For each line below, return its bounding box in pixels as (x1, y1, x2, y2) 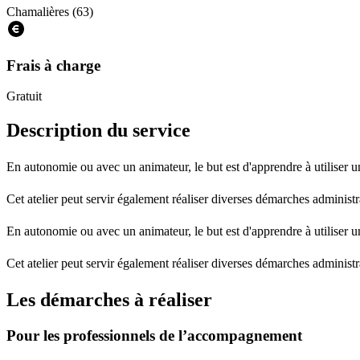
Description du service (6, 120, 190, 141)
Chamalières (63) (6, 4, 93, 18)
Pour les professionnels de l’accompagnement (6, 326, 302, 344)
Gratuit (6, 89, 42, 104)
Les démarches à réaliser (6, 289, 212, 311)
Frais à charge (6, 56, 100, 74)
